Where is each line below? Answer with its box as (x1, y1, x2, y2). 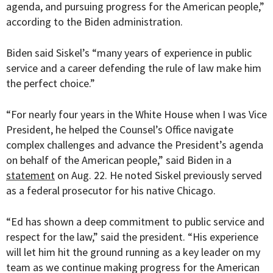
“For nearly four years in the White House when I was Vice (6, 107, 267, 122)
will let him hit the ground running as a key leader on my (6, 245, 260, 260)
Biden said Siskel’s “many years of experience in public (6, 46, 252, 60)
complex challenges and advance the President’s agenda (6, 138, 263, 152)
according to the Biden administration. (6, 15, 183, 29)
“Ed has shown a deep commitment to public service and (6, 214, 264, 229)
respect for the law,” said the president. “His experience (6, 230, 258, 244)
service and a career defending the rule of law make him (6, 61, 261, 76)
